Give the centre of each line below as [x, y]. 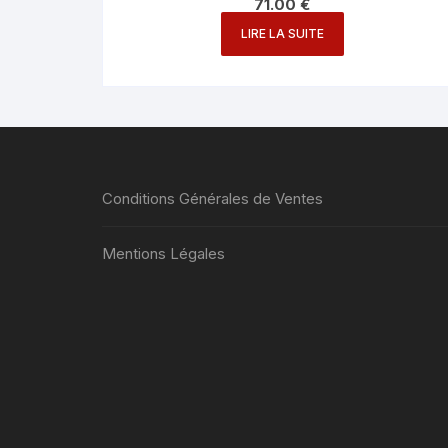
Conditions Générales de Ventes [212, 198]
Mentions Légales [163, 253]
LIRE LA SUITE [282, 33]
